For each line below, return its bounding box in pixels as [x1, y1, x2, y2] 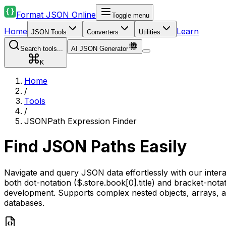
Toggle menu [112, 12, 149, 19]
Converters [87, 28, 119, 36]
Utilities [139, 28, 160, 36]
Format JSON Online [16, 10, 96, 20]
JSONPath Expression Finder [24, 116, 137, 126]
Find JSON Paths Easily [4, 137, 187, 157]
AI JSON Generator [71, 45, 128, 52]
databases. [4, 197, 44, 208]
